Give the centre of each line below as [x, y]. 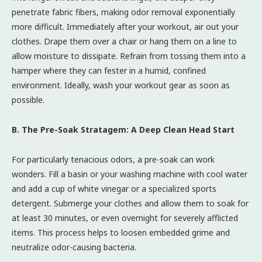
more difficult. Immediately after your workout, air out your [125, 26]
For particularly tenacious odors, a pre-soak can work [113, 159]
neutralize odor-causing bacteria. [74, 247]
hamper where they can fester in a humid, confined [109, 70]
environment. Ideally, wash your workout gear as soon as [121, 85]
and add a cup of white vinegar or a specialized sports [114, 188]
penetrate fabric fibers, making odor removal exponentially [123, 12]
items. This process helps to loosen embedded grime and [121, 232]
